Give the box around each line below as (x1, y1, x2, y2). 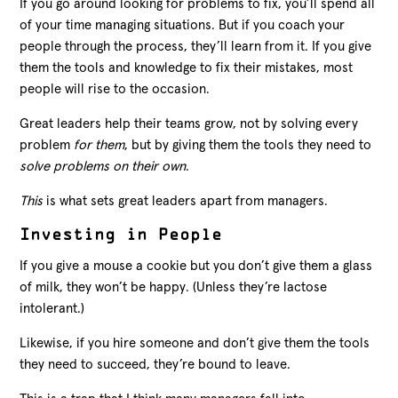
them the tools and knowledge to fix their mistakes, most (20, 60, 354, 75)
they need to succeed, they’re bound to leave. (20, 357, 291, 371)
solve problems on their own (20, 159, 187, 173)
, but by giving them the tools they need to (124, 138, 372, 152)
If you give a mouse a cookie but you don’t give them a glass (20, 259, 373, 273)
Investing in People (20, 228, 223, 243)
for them (74, 138, 125, 152)
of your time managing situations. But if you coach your (20, 18, 346, 32)
